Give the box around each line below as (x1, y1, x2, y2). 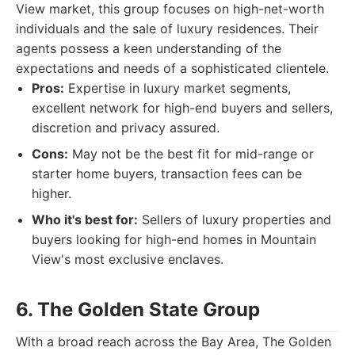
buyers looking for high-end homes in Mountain (32, 231, 316, 247)
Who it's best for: (32, 212, 138, 227)
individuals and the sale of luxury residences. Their (16, 21, 319, 36)
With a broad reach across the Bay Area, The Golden (16, 334, 331, 349)
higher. (32, 185, 71, 201)
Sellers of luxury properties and (138, 212, 331, 227)
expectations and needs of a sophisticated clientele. (16, 60, 329, 76)
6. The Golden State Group (16, 298, 260, 321)
